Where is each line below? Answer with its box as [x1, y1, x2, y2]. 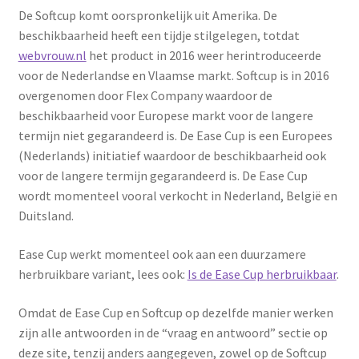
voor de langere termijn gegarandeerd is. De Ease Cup [18, 167, 308, 184]
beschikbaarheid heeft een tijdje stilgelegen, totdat [18, 27, 300, 44]
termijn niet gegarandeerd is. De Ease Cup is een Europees [18, 127, 333, 144]
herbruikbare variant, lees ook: [18, 266, 188, 283]
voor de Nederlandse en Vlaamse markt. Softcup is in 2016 [18, 67, 329, 84]
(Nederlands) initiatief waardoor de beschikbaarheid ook [18, 147, 326, 164]
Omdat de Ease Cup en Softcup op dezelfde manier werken [18, 304, 333, 321]
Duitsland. [18, 208, 74, 224]
